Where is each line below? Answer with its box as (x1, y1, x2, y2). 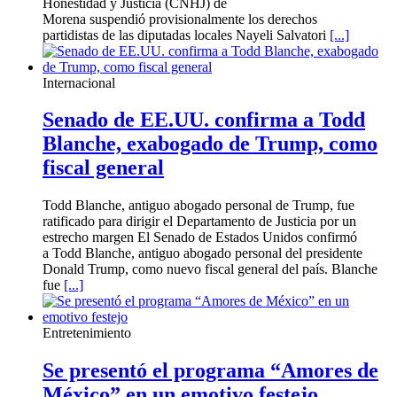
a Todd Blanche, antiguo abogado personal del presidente (43, 245, 362, 261)
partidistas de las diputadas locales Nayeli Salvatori (43, 27, 330, 43)
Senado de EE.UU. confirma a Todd (43, 108, 365, 132)
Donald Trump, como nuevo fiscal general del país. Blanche (43, 261, 378, 277)
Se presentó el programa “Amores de (43, 359, 378, 383)
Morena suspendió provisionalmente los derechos (43, 11, 317, 27)
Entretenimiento (43, 325, 131, 341)
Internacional (43, 74, 115, 90)
